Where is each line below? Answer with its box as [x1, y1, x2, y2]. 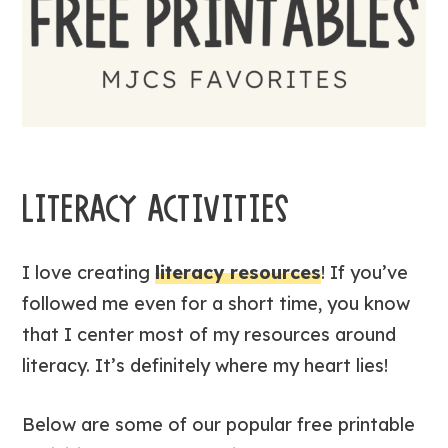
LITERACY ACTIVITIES [22, 186, 291, 231]
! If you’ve [321, 260, 409, 284]
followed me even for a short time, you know [22, 291, 411, 315]
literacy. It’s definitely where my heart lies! [22, 353, 389, 377]
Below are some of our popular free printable [22, 412, 416, 436]
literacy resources [155, 260, 322, 284]
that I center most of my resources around [22, 322, 397, 346]
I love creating [22, 260, 156, 284]
